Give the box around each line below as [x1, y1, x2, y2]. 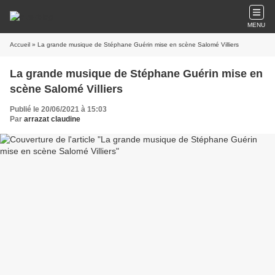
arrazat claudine [24, 115, 80, 123]
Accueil [10, 41, 30, 48]
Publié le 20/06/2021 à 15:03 [10, 105, 107, 114]
